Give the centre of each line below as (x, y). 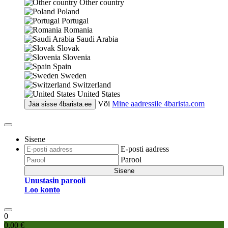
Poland (68, 11)
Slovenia (77, 57)
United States (99, 94)
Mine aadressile (138, 104)
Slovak (68, 48)
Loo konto (42, 190)
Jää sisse (44, 104)
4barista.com (184, 104)
